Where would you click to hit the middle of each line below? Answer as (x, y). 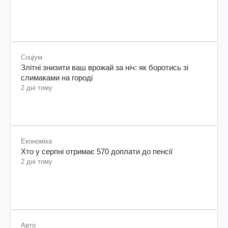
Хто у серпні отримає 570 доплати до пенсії (97, 151)
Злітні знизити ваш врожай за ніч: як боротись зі (105, 67)
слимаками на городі (57, 77)
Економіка (36, 141)
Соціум (32, 57)
